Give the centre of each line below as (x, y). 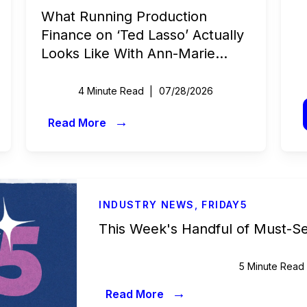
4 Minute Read (111, 91)
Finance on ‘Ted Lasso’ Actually (142, 35)
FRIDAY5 (225, 205)
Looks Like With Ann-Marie (128, 53)
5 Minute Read (272, 266)
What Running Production (124, 16)
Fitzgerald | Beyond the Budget (142, 72)
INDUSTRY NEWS (147, 205)
